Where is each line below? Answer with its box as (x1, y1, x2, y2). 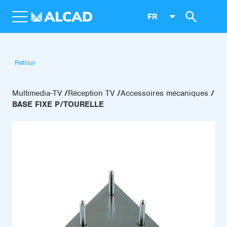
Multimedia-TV (12, 88, 62, 98)
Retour (15, 58, 35, 67)
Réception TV (68, 88, 115, 98)
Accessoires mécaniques (121, 88, 208, 98)
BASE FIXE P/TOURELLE (12, 99, 104, 109)
